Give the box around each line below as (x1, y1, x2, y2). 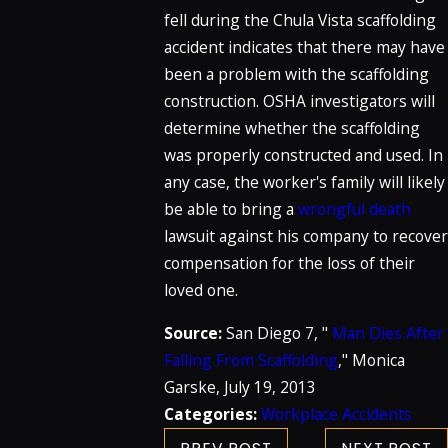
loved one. (163, 279, 238, 302)
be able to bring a (163, 198, 298, 221)
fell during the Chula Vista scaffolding (163, 9, 436, 32)
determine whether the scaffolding (163, 117, 420, 140)
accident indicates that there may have (163, 36, 445, 59)
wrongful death (297, 198, 411, 221)
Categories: (163, 402, 261, 425)
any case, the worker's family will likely (163, 171, 445, 194)
